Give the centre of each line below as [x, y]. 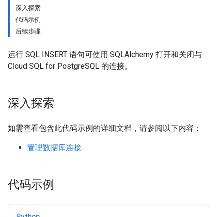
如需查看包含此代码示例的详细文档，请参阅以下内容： [105, 128]
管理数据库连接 [54, 147]
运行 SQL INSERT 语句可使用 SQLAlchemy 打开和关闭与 [105, 54]
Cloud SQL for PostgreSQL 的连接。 [70, 66]
